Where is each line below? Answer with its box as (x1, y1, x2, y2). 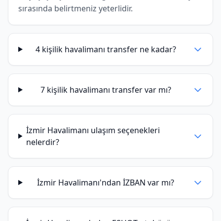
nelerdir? (26, 137, 60, 147)
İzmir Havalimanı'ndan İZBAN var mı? (37, 177, 175, 188)
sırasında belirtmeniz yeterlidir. (18, 3, 133, 14)
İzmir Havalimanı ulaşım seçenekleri (26, 125, 160, 136)
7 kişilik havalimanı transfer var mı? (40, 84, 171, 95)
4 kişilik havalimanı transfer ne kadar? (35, 44, 176, 55)
